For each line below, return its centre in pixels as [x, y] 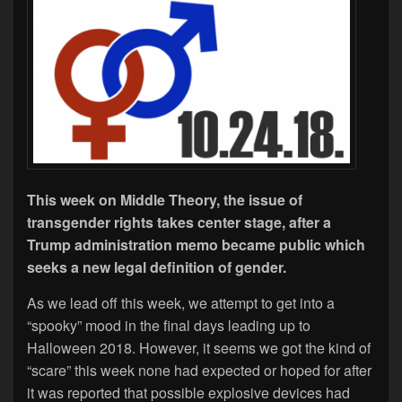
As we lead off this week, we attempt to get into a [181, 302]
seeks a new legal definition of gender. [158, 267]
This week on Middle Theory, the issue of [165, 199]
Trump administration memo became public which [196, 244]
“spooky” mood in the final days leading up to [169, 325]
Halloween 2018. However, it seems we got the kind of [199, 347]
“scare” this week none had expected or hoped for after [199, 370]
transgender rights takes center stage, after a [179, 222]
